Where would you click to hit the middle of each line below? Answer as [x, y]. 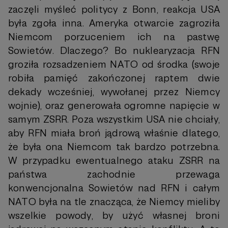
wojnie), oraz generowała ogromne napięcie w [114, 106]
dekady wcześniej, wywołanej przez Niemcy [114, 92]
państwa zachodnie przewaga [114, 174]
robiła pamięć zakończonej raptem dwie [114, 78]
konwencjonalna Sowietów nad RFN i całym [114, 188]
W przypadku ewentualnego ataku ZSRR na [114, 161]
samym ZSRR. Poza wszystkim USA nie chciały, [114, 119]
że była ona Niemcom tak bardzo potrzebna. [114, 147]
